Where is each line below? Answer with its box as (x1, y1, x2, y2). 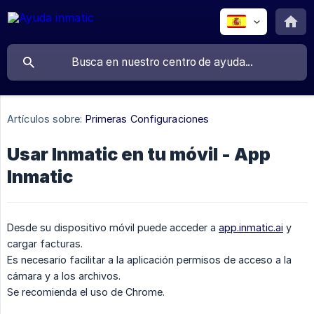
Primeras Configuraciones (85, 113, 210, 125)
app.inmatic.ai (219, 221, 283, 234)
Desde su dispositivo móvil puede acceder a (7, 221, 219, 234)
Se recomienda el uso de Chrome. (7, 286, 165, 299)
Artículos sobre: (7, 113, 83, 125)
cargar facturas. (7, 238, 83, 250)
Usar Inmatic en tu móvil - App (7, 144, 271, 165)
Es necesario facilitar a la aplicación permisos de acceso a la (7, 254, 292, 266)
